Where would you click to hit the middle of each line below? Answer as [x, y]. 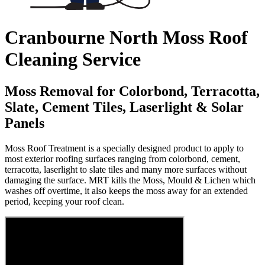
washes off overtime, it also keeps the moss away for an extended [126, 190]
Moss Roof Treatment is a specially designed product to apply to [124, 148]
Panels [25, 123]
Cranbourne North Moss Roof [126, 38]
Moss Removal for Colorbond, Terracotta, [132, 91]
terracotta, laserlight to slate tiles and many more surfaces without [126, 169]
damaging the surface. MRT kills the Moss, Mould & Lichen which [130, 180]
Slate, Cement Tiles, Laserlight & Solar [124, 107]
